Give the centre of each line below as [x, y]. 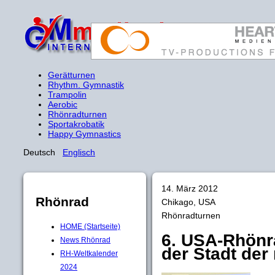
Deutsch [43, 152]
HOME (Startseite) [90, 226]
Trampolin [67, 95]
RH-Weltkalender [89, 253]
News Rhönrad [85, 240]
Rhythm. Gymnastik [86, 85]
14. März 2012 [192, 188]
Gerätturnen [72, 75]
